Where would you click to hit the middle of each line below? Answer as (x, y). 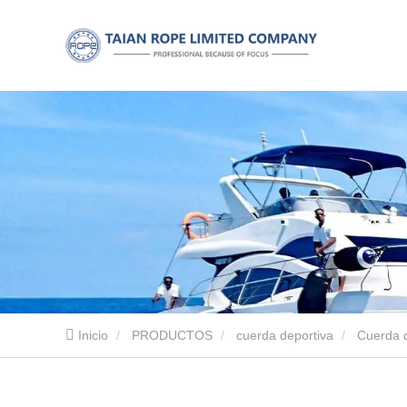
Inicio (93, 335)
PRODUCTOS (172, 335)
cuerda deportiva (285, 335)
